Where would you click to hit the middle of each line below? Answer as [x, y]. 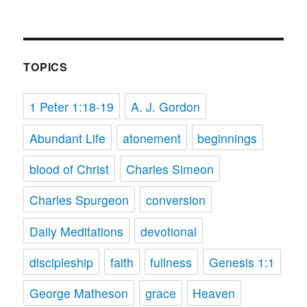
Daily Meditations [77, 231]
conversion [175, 200]
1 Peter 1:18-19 [72, 107]
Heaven [214, 293]
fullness [171, 262]
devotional [168, 231]
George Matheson [79, 293]
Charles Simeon [170, 169]
